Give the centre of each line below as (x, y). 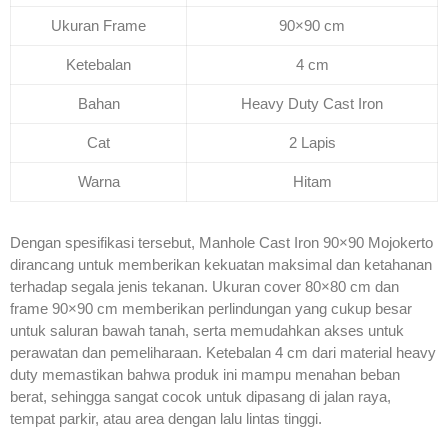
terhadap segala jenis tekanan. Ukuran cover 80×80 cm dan (204, 287)
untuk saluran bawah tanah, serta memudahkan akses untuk (207, 331)
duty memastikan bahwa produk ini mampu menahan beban (205, 375)
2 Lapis (312, 143)
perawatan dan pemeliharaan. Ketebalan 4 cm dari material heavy (223, 353)
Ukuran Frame (98, 26)
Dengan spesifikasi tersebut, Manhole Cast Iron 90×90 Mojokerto (221, 243)
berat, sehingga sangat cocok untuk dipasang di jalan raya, (200, 397)
